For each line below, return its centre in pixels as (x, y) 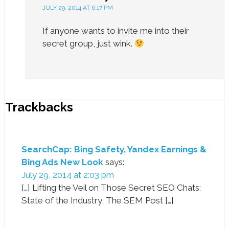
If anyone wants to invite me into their (116, 30)
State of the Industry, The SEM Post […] (97, 200)
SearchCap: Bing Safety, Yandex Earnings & (114, 149)
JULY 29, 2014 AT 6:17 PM (77, 7)
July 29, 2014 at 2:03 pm (67, 175)
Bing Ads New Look (62, 162)
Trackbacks (39, 107)
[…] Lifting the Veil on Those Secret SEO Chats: (111, 187)
